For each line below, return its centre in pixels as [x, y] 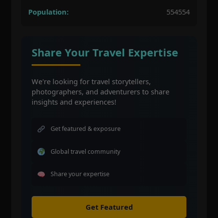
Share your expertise [80, 174]
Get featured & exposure [85, 129]
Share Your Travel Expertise [105, 53]
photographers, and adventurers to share [100, 92]
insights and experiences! [74, 102]
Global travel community [85, 151]
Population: [48, 11]
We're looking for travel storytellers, [91, 82]
